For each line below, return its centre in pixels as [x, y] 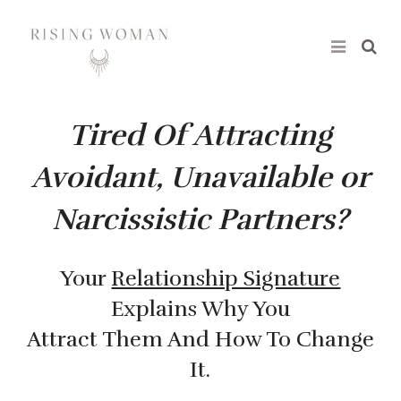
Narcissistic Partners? [200, 220]
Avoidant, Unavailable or [200, 178]
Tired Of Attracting [200, 136]
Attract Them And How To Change [200, 340]
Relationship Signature [226, 279]
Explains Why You [200, 309]
